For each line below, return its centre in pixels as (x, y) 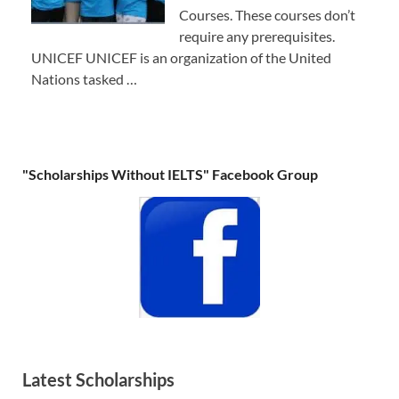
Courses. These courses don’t (267, 15)
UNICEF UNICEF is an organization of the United (181, 58)
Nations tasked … (84, 79)
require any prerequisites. (257, 37)
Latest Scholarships (98, 379)
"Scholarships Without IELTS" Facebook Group (170, 175)
